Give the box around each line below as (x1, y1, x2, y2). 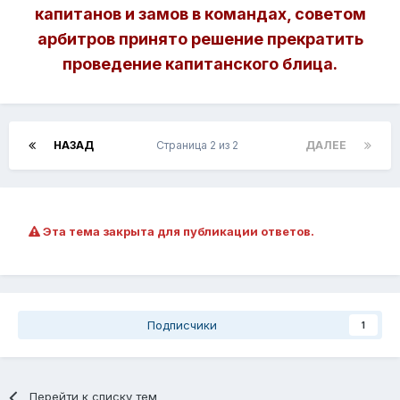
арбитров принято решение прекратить (37, 29, 363, 49)
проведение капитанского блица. (62, 54, 337, 74)
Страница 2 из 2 (155, 138, 244, 153)
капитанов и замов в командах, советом (34, 4, 366, 24)
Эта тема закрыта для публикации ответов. (40, 224, 314, 239)
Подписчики (147, 318, 217, 333)
